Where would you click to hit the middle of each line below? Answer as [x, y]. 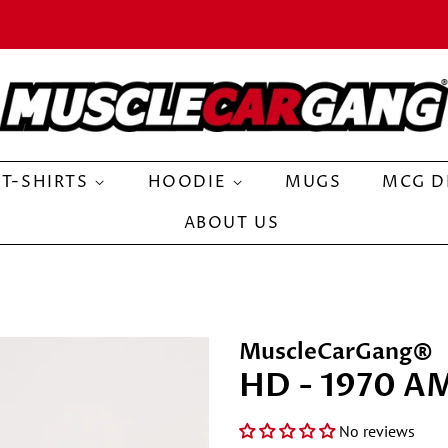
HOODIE [189, 182]
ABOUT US [231, 223]
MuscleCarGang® [336, 352]
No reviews [377, 431]
